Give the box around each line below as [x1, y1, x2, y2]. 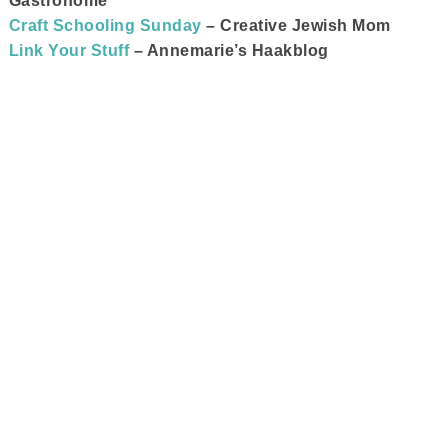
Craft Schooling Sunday [8, 17, 202, 34]
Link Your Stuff [8, 42, 130, 59]
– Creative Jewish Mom [201, 17, 391, 34]
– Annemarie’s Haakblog [129, 42, 329, 59]
